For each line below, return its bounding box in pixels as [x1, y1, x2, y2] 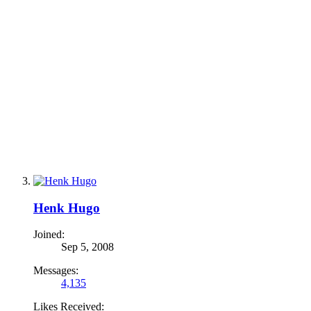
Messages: [33, 264, 78, 277]
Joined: [33, 228, 65, 241]
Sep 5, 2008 [61, 241, 114, 253]
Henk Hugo [33, 200, 100, 215]
